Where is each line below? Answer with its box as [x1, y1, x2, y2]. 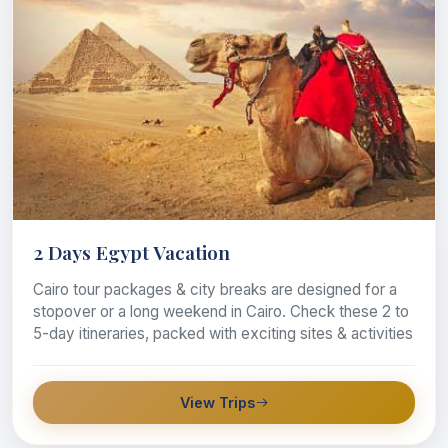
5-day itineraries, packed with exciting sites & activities [33, 324, 413, 344]
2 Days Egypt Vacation [33, 239, 230, 266]
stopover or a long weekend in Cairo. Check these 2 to [33, 302, 409, 322]
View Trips [179, 394, 255, 412]
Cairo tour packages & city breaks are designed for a [33, 280, 397, 300]
